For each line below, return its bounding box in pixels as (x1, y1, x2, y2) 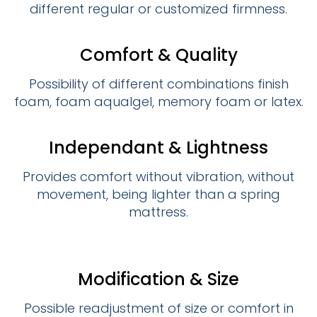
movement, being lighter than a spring (37, 185, 280, 204)
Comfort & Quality (79, 43, 238, 67)
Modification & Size (78, 267, 239, 292)
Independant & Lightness (49, 136, 268, 160)
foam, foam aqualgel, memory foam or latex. (13, 93, 304, 111)
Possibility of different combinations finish (28, 75, 289, 93)
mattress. (129, 203, 188, 221)
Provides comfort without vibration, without (23, 168, 294, 186)
